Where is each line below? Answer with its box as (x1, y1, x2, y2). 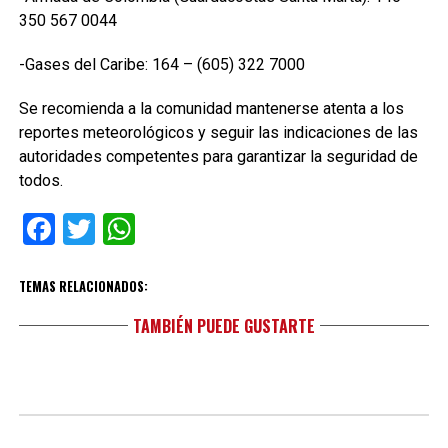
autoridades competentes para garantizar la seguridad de (18, 147, 418, 166)
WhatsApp (134, 210, 279, 248)
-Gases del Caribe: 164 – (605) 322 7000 (18, 55, 305, 74)
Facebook (54, 210, 188, 248)
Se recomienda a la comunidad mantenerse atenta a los (18, 99, 404, 118)
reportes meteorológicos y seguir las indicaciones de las (18, 123, 418, 142)
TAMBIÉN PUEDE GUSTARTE (132, 314, 315, 338)
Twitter (94, 210, 193, 248)
